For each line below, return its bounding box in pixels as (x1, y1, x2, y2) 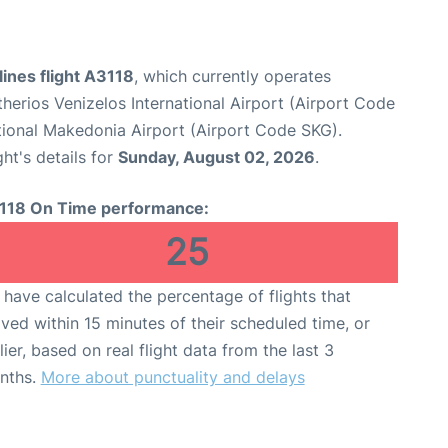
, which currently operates (134, 65, 331, 86)
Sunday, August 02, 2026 (118, 146, 315, 167)
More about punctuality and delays (40, 366, 305, 387)
